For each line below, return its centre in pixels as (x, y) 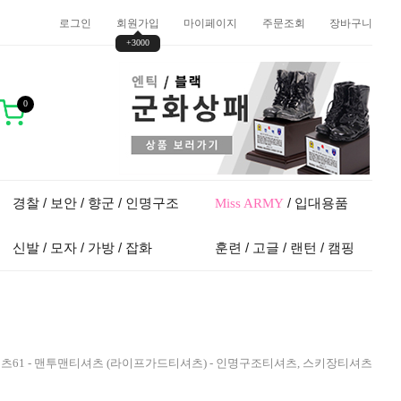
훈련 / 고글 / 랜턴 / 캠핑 (284, 247)
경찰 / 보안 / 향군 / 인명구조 (95, 203)
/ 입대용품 (316, 203)
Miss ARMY (249, 203)
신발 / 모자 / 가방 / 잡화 (82, 247)
